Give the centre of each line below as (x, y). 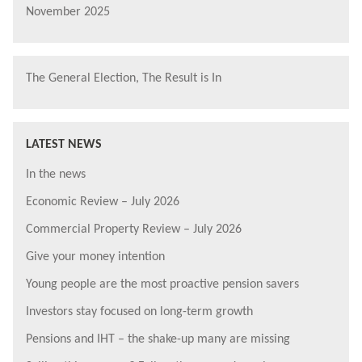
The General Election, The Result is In (124, 79)
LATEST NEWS (64, 145)
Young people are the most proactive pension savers (162, 285)
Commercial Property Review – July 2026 (134, 230)
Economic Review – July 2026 (103, 202)
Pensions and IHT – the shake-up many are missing (158, 340)
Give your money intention (95, 257)
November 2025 (68, 13)
